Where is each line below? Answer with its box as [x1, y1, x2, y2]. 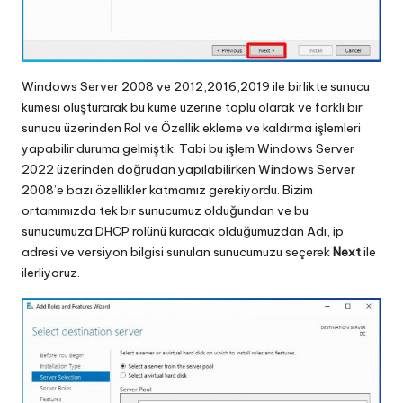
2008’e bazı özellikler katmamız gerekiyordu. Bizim [22, 181, 313, 198]
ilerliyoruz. [22, 264, 80, 281]
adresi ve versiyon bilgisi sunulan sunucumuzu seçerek [22, 243, 333, 260]
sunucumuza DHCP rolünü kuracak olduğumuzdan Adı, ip [22, 222, 344, 239]
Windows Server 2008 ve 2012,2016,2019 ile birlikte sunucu [22, 77, 370, 94]
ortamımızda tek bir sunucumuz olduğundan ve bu [22, 201, 309, 219]
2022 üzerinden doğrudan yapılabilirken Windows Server [22, 160, 355, 177]
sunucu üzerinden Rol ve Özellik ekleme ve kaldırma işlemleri [22, 119, 361, 136]
